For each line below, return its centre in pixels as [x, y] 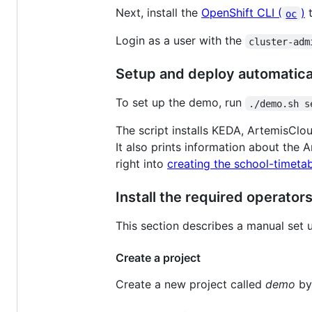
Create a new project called [190, 284]
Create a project [158, 258]
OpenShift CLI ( [242, 13]
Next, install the [158, 13]
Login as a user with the [180, 41]
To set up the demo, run [180, 103]
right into [141, 164]
